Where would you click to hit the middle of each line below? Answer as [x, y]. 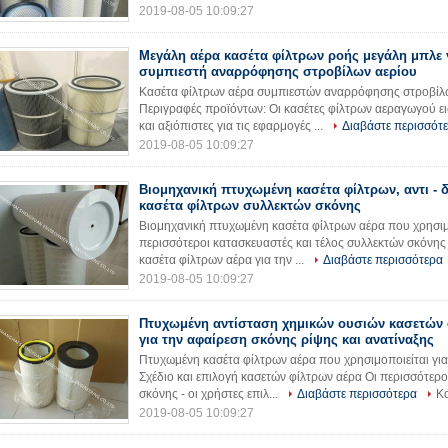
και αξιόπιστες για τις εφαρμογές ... [232, 126]
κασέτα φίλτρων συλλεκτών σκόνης [250, 205]
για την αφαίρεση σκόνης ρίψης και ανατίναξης [286, 339]
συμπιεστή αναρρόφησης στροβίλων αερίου [278, 71]
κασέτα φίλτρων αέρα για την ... [223, 260]
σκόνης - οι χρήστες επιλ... [210, 394]
